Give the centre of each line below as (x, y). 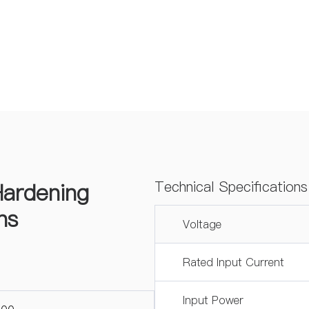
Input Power (213, 300)
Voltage (202, 224)
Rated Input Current (233, 262)
